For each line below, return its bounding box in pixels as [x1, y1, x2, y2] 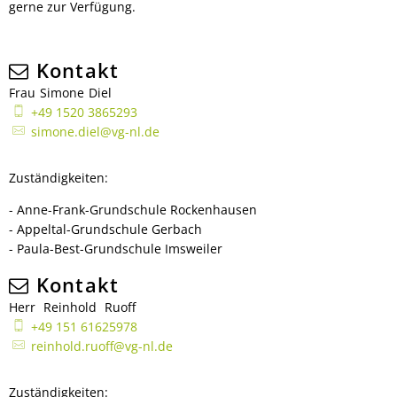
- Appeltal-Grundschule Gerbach [9, 221, 202, 237]
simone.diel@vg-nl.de [30, 123, 160, 140]
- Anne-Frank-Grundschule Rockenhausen [9, 201, 257, 218]
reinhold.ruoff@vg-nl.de [30, 338, 173, 354]
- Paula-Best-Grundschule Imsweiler [9, 240, 222, 257]
